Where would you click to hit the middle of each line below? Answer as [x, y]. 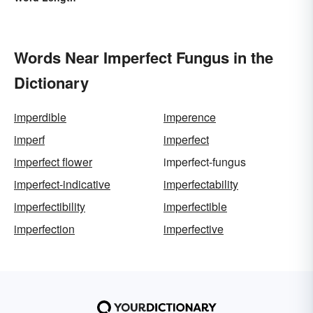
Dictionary [51, 82]
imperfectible [195, 206]
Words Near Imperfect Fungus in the [144, 57]
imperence [190, 117]
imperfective [194, 228]
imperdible [40, 117]
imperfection [44, 228]
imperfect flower [53, 161]
